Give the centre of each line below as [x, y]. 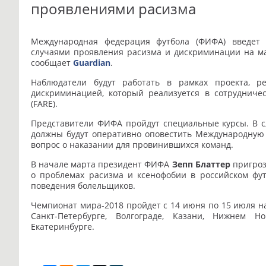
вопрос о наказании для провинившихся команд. [132, 145]
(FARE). [44, 104]
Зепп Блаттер [201, 164]
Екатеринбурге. [63, 227]
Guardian [92, 63]
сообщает [52, 63]
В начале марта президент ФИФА [102, 164]
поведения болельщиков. [83, 186]
